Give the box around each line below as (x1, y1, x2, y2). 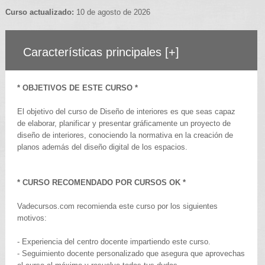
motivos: (17, 213, 47, 222)
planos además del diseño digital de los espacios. (17, 142, 188, 151)
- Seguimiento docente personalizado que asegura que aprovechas (17, 248, 245, 258)
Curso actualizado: (5, 7, 74, 17)
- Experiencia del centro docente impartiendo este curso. (17, 237, 211, 246)
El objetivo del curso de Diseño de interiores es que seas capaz (17, 106, 235, 116)
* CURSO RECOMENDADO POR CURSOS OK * (17, 177, 186, 187)
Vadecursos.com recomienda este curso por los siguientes (17, 201, 218, 211)
